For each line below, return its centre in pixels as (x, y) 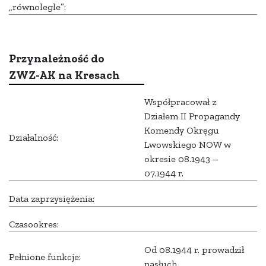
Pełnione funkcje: (45, 257)
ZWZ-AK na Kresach (64, 75)
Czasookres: (34, 224)
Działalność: (34, 138)
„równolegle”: (37, 7)
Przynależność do (57, 59)
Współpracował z (180, 102)
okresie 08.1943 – (181, 159)
